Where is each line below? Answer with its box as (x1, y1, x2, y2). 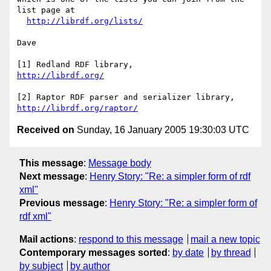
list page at (17, 5, 75, 15)
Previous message (19, 197, 105, 208)
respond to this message (79, 233, 183, 244)
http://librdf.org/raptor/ (17, 103, 138, 113)
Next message (19, 171, 85, 181)
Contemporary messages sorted (19, 247, 168, 258)
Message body (88, 157, 151, 168)
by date (172, 247, 204, 258)
